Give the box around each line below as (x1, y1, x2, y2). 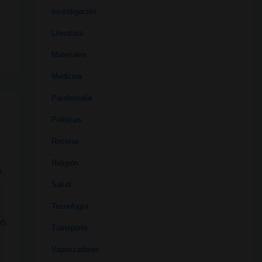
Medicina (51, 71, 82, 81)
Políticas (51, 115, 81, 124)
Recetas (51, 136, 80, 146)
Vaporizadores (51, 244, 99, 254)
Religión (51, 158, 78, 167)
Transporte (51, 223, 88, 232)
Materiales (51, 50, 87, 59)
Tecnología (51, 201, 88, 211)
